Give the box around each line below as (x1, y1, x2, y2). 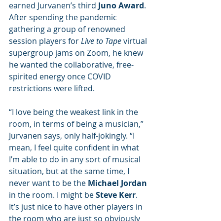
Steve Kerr (96, 189, 136, 200)
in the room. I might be (9, 189, 96, 200)
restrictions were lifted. (9, 83, 95, 94)
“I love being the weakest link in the (9, 107, 140, 117)
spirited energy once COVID (9, 71, 113, 82)
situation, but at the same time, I (9, 166, 131, 177)
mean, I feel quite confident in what (9, 142, 141, 153)
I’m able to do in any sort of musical (9, 154, 143, 165)
